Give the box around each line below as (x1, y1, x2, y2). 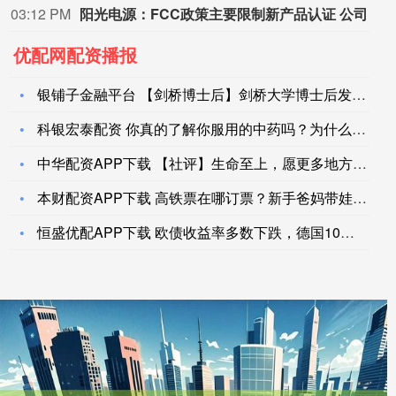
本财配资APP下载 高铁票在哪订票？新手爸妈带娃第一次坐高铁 (37, 187, 353, 209)
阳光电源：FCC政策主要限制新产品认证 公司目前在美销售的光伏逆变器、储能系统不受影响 (368, 4, 382, 25)
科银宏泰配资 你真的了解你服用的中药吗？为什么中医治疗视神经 (37, 118, 352, 140)
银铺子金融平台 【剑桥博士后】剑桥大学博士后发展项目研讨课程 (37, 84, 352, 105)
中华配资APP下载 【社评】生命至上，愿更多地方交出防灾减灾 (37, 153, 353, 174)
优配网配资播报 (13, 42, 137, 68)
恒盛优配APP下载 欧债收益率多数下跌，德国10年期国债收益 (37, 222, 340, 243)
